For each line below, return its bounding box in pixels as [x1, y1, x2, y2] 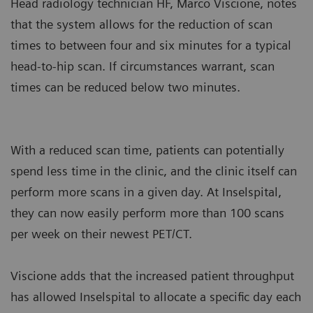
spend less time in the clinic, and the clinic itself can [10, 163, 297, 179]
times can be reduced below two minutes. [10, 80, 240, 95]
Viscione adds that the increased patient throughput [10, 268, 294, 284]
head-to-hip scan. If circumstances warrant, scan [10, 59, 275, 74]
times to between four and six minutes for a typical [10, 38, 291, 53]
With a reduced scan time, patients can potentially [10, 143, 284, 158]
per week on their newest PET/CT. [10, 226, 192, 242]
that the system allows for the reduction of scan [10, 17, 272, 32]
